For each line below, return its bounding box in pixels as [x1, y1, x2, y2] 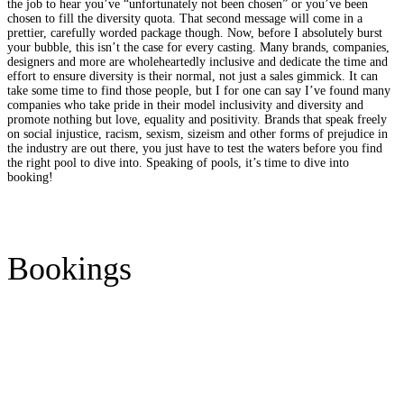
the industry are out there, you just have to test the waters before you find [7, 141, 382, 155]
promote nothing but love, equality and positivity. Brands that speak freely [7, 112, 387, 126]
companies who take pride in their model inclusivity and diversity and [7, 97, 363, 112]
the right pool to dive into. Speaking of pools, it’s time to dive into [7, 155, 349, 170]
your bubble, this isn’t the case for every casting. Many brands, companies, [7, 40, 390, 54]
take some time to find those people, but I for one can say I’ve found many [7, 83, 390, 97]
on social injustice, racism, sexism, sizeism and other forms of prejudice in [7, 126, 388, 141]
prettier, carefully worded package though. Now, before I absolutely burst [7, 25, 382, 40]
